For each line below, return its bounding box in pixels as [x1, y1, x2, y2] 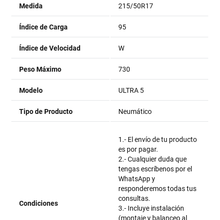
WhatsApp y [118, 175, 156, 183]
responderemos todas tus [118, 185, 197, 192]
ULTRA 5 [118, 86, 144, 94]
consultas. [118, 194, 151, 202]
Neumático [118, 108, 152, 115]
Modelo [19, 86, 43, 94]
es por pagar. [118, 145, 159, 153]
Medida [19, 2, 43, 10]
